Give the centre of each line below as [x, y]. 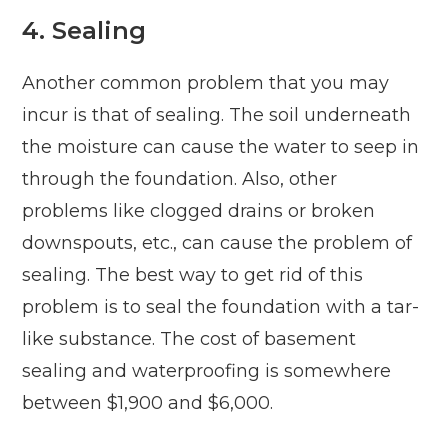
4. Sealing [84, 31]
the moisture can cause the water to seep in [221, 147]
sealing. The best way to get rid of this [193, 275]
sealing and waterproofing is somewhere [207, 371]
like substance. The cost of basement [189, 339]
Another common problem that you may [206, 83]
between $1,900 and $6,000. [148, 403]
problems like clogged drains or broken [199, 211]
